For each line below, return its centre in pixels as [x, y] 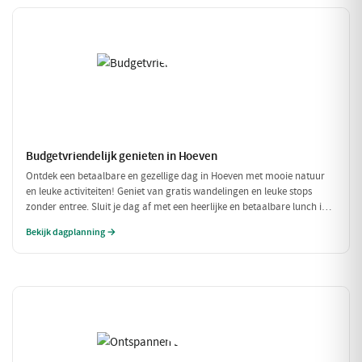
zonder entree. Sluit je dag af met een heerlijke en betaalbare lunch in [177, 207]
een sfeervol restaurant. [77, 222]
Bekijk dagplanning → [71, 232]
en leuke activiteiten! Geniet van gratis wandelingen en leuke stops [169, 192]
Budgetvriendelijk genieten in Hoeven [122, 156]
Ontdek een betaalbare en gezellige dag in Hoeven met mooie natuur [175, 176]
